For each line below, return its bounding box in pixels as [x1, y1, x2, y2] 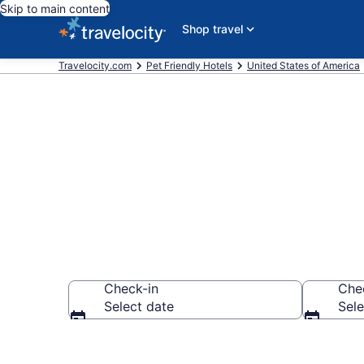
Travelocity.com [58, 59, 132, 71]
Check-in [104, 280, 158, 297]
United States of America [247, 59, 360, 71]
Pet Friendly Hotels [146, 59, 232, 71]
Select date [104, 298, 174, 314]
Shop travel [182, 22, 243, 36]
